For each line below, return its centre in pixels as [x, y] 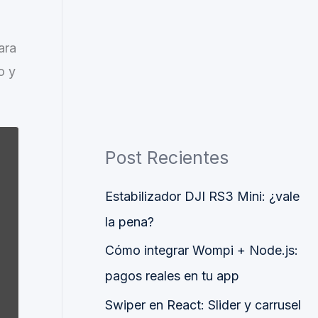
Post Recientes [167, 158]
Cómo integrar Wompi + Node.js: [202, 251]
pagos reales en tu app [172, 276]
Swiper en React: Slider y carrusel [203, 305]
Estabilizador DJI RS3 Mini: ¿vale [202, 196]
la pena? [130, 221]
